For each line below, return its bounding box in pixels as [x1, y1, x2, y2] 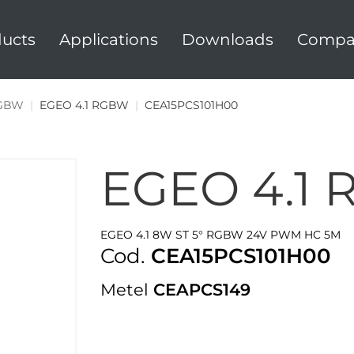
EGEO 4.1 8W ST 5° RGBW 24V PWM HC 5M [100, 228, 341, 242]
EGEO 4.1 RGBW [39, 97, 132, 112]
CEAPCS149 [153, 280, 250, 299]
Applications [58, 30, 158, 49]
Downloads [181, 30, 273, 49]
